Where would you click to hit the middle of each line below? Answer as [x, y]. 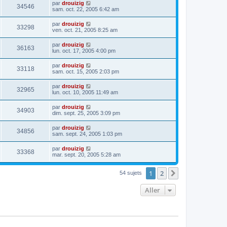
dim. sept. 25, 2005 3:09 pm [86, 113]
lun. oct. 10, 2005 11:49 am [85, 92]
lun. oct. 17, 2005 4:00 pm [84, 50]
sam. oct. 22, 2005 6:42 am [86, 9]
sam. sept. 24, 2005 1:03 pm [87, 134]
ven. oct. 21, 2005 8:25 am [85, 30]
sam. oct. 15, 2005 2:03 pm [86, 71]
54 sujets [131, 173]
